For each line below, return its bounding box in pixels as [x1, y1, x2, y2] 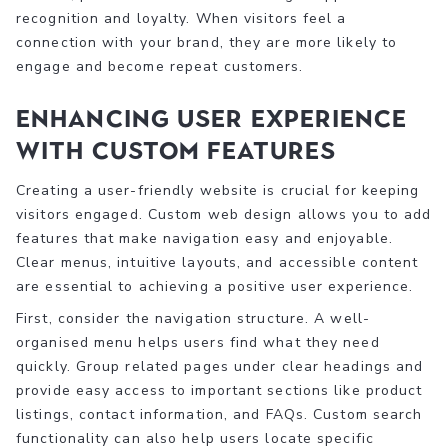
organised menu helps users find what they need [16, 332, 380, 352]
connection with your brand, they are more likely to [16, 32, 398, 52]
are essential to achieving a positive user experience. [16, 276, 414, 296]
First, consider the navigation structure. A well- [16, 308, 370, 328]
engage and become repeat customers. [16, 56, 304, 76]
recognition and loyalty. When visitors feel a [16, 8, 347, 28]
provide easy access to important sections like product [16, 380, 423, 400]
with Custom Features [16, 135, 337, 165]
